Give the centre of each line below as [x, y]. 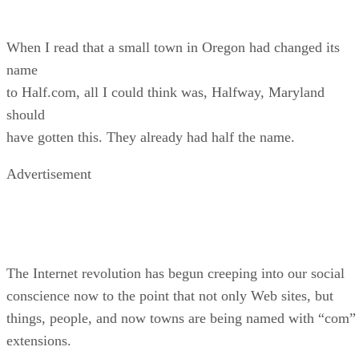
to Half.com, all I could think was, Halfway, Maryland [165, 92]
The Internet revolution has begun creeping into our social [175, 273]
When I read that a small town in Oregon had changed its [173, 47]
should [26, 114]
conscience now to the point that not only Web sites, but [170, 295]
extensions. [39, 340]
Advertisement [49, 173]
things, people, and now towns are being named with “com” [181, 318]
